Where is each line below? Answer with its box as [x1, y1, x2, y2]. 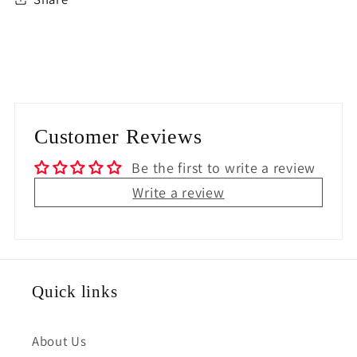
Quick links [32, 281, 118, 300]
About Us [32, 331, 87, 350]
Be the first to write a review [131, 158, 316, 177]
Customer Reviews [34, 124, 202, 148]
